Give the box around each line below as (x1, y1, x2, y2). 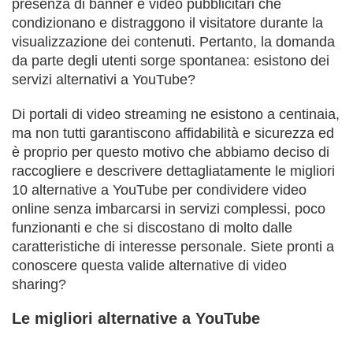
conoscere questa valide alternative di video (12, 258, 287, 274)
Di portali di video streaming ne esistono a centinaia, (12, 106, 340, 123)
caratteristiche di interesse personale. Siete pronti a (12, 239, 334, 255)
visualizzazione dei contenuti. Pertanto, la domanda (12, 34, 335, 50)
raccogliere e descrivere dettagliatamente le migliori (12, 163, 335, 180)
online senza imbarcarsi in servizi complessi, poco (12, 201, 325, 217)
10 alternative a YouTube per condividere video (12, 182, 307, 199)
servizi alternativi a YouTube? (12, 72, 195, 88)
